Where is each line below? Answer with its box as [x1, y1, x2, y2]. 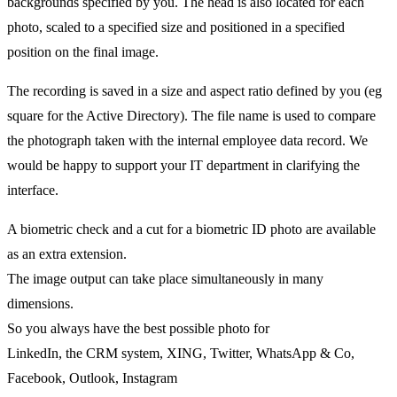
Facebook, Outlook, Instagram [7, 370, 177, 385]
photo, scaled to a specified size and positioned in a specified [7, 19, 345, 35]
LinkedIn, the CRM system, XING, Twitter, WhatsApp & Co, [7, 345, 354, 361]
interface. [7, 182, 58, 198]
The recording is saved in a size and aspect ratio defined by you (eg [7, 82, 382, 98]
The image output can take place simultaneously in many [7, 270, 323, 286]
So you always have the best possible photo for [7, 320, 269, 336]
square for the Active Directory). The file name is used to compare [7, 107, 376, 123]
